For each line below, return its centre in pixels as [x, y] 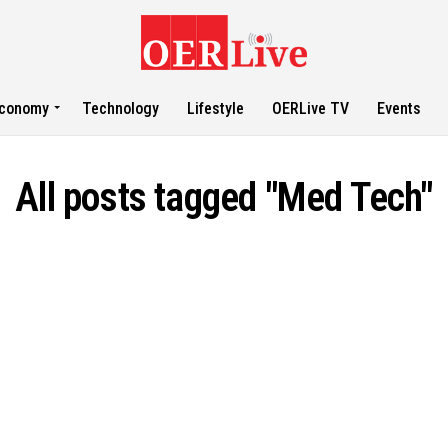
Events [399, 108]
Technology [121, 108]
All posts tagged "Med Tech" [224, 197]
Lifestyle [216, 108]
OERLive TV [311, 108]
